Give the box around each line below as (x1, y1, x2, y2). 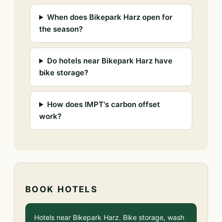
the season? (39, 24, 83, 34)
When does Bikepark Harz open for (47, 12, 172, 22)
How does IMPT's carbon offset (47, 100, 160, 109)
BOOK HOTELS (25, 184, 98, 194)
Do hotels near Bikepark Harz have (47, 56, 172, 65)
